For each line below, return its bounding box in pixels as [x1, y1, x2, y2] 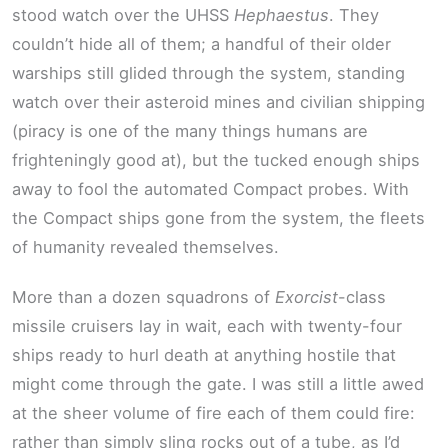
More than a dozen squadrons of [12, 286, 275, 307]
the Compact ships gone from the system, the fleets [12, 208, 425, 229]
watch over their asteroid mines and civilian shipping [12, 92, 425, 113]
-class [338, 286, 386, 307]
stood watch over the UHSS [12, 5, 234, 26]
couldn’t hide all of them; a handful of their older [12, 34, 391, 55]
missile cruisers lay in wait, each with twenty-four [12, 315, 402, 336]
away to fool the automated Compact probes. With [12, 179, 409, 200]
